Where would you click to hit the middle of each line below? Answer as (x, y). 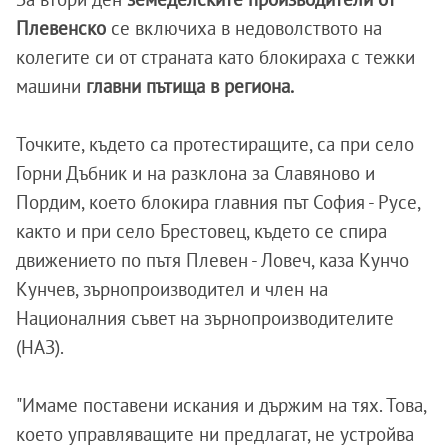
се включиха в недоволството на (244, 28)
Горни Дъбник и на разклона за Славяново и (195, 173)
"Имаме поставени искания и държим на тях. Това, (221, 405)
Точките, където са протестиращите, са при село (215, 144)
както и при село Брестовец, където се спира (201, 231)
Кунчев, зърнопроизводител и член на (172, 289)
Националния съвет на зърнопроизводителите (205, 318)
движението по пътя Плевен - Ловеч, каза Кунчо (212, 260)
